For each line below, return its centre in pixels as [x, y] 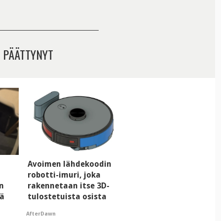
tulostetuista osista [67, 196]
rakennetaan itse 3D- [68, 185]
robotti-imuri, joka [64, 175]
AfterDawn [41, 214]
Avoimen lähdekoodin [69, 164]
